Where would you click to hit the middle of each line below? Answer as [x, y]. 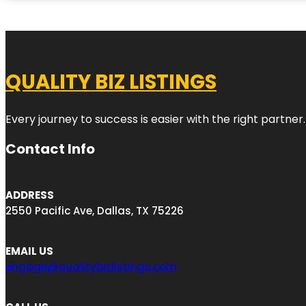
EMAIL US [29, 251]
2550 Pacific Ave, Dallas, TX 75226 [95, 210]
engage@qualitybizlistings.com [91, 266]
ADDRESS [30, 195]
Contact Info [50, 149]
